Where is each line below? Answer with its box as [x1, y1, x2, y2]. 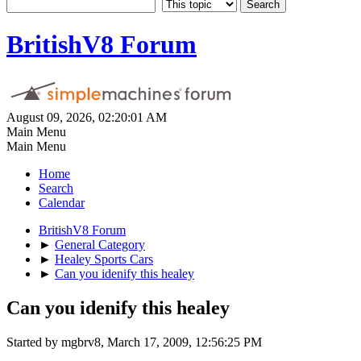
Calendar [39, 195, 85, 210]
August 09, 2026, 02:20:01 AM [6, 110, 167, 124]
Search [39, 180, 73, 195]
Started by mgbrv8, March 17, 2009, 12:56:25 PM [6, 334, 262, 349]
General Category [55, 237, 145, 251]
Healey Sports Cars [55, 251, 153, 266]
